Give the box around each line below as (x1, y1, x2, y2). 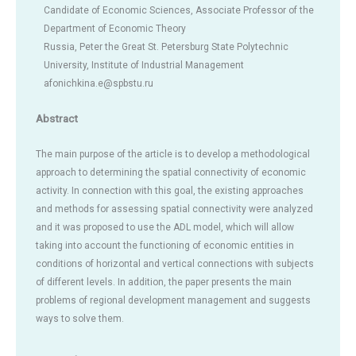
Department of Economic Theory (44, 22, 186, 34)
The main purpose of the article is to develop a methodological (36, 149, 310, 161)
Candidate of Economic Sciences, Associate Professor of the (44, 4, 314, 16)
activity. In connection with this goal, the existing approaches (36, 185, 304, 197)
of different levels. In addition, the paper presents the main (36, 277, 292, 288)
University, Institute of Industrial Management (44, 59, 244, 71)
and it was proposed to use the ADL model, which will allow (36, 222, 294, 234)
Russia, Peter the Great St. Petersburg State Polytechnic (44, 41, 288, 52)
